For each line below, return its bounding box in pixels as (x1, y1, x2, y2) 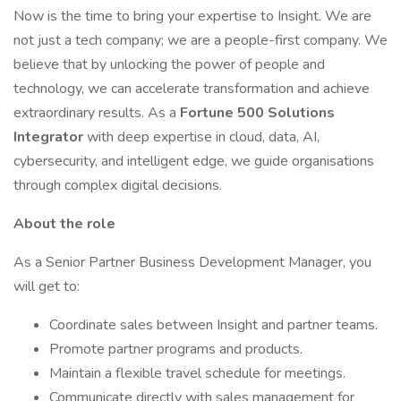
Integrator (13, 127, 87, 147)
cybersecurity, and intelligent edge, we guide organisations (13, 151, 374, 171)
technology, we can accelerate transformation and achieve (13, 79, 370, 98)
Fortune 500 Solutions (180, 103, 335, 123)
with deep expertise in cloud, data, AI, (87, 127, 320, 147)
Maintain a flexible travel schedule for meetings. (49, 363, 346, 383)
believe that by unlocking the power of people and (13, 55, 325, 74)
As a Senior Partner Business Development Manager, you (13, 252, 371, 272)
